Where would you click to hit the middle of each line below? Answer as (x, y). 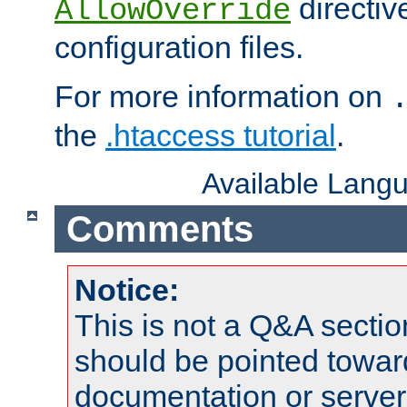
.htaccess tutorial (221, 136)
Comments (159, 228)
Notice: (127, 290)
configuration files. (179, 48)
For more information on (223, 97)
